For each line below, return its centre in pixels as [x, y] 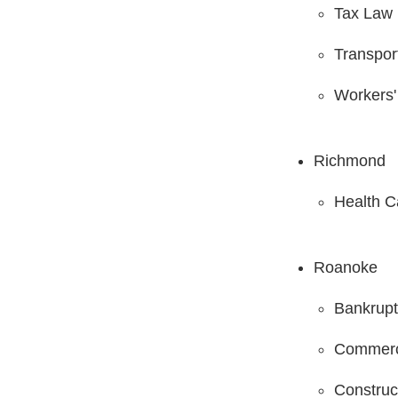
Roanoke [345, 267]
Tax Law [363, 13]
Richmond [349, 160]
